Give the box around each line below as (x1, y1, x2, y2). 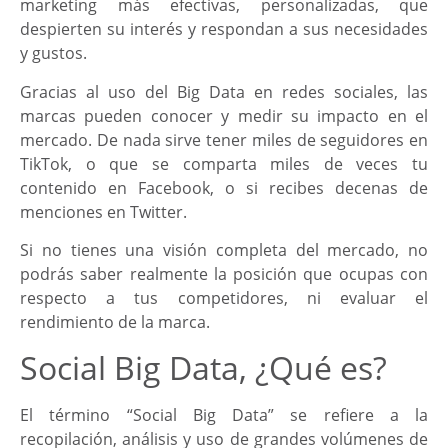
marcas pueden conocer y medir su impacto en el (20, 104, 428, 127)
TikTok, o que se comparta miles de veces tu (20, 152, 428, 175)
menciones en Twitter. (20, 200, 187, 223)
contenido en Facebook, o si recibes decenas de (20, 176, 428, 199)
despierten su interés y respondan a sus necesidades (20, 18, 428, 41)
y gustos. (20, 42, 87, 65)
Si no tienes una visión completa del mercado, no (20, 239, 428, 262)
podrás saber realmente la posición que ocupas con (20, 263, 428, 286)
